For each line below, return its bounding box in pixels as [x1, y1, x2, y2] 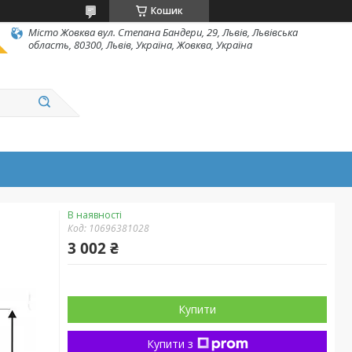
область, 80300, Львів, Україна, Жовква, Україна [28, 38, 252, 52]
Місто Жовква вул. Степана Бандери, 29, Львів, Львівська [28, 25, 298, 39]
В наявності [68, 208, 122, 222]
